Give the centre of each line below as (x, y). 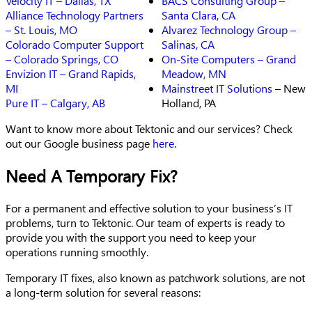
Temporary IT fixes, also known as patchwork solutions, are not (155, 278)
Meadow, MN (194, 74)
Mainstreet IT (194, 88)
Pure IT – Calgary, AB (55, 103)
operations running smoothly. (77, 252)
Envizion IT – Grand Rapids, (71, 74)
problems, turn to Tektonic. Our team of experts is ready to (145, 223)
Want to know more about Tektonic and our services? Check (149, 129)
